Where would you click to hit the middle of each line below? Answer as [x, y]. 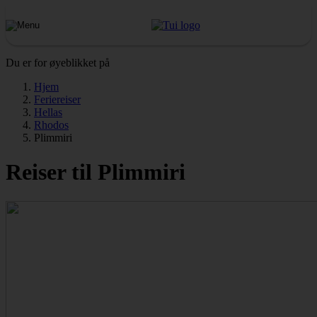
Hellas [48, 112]
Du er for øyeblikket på [58, 63]
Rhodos [51, 125]
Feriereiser [57, 99]
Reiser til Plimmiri [96, 172]
